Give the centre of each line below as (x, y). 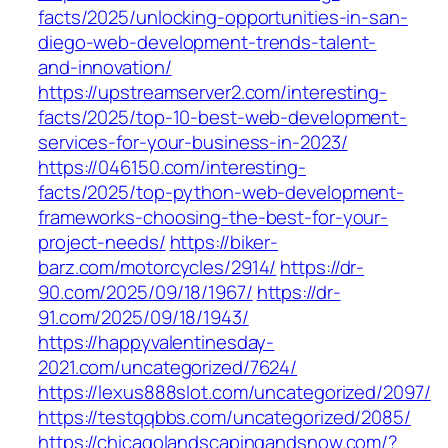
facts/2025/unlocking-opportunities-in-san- (223, 17)
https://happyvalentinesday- (156, 342)
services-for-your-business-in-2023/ (193, 142)
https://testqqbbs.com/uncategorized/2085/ (224, 417)
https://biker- (224, 242)
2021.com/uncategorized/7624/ (168, 367)
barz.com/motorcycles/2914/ (157, 267)
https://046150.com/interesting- (172, 167)
